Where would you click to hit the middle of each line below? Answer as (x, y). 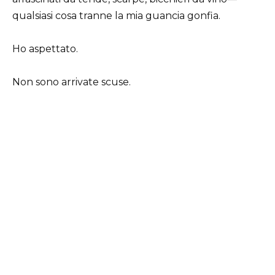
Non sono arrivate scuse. (72, 82)
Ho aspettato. (45, 48)
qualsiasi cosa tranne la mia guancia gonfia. (116, 15)
